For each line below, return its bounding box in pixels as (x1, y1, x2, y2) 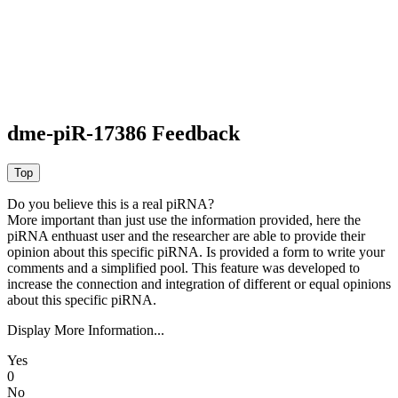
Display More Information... (7, 322, 164, 338)
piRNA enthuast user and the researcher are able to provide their (7, 228, 365, 244)
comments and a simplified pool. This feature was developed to (7, 260, 360, 276)
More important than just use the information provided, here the (7, 212, 361, 228)
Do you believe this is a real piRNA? (7, 196, 214, 212)
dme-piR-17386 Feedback (7, 122, 240, 146)
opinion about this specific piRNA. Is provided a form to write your (7, 244, 385, 260)
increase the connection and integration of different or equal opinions (7, 276, 391, 292)
